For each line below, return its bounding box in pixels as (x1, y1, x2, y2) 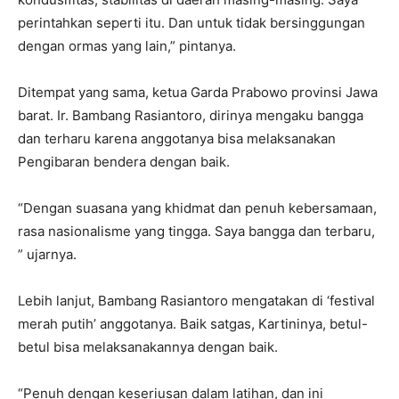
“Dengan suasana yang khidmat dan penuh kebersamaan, (18, 199, 377, 217)
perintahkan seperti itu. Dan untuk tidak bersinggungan (18, 14, 365, 32)
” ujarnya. (18, 246, 77, 264)
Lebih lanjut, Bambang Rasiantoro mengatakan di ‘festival (18, 292, 375, 310)
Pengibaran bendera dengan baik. (18, 153, 230, 171)
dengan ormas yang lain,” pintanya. (18, 37, 236, 55)
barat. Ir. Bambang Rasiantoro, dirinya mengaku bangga (18, 107, 363, 125)
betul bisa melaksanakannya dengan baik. (18, 338, 278, 356)
